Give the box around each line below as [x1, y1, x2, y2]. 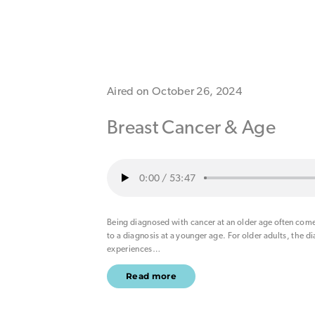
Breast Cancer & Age [107, 115, 276, 138]
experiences [107, 243, 153, 254]
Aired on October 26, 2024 [107, 84, 242, 98]
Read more [126, 271, 176, 282]
